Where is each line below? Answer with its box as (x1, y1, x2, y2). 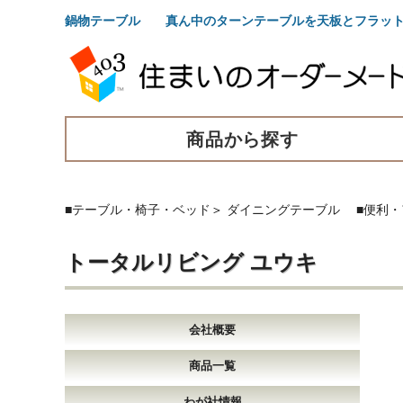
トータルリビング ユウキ (65, 249, 318, 274)
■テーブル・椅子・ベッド (65, 201, 210, 217)
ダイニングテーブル (227, 201, 340, 217)
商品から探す (185, 129, 300, 149)
